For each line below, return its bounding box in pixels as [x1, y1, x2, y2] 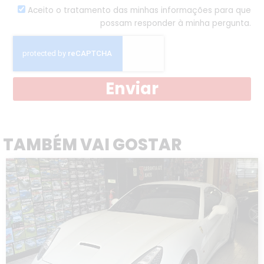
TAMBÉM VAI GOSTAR [3, 133, 181, 156]
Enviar [105, 77, 159, 101]
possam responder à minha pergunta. [100, 17, 251, 29]
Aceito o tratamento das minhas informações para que [28, 4, 251, 16]
